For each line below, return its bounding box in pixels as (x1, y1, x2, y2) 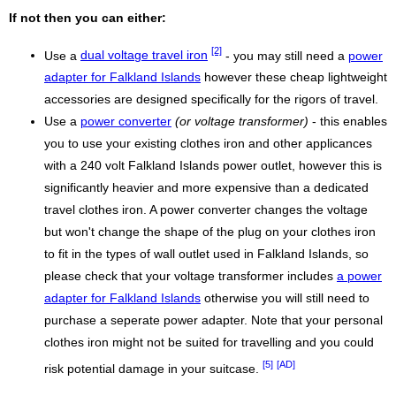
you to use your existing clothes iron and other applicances (44, 137, 372, 151)
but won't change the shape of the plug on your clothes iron (44, 225, 376, 240)
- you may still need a (222, 49, 348, 63)
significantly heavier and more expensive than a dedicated (44, 181, 369, 195)
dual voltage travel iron (80, 49, 208, 63)
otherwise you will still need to (201, 292, 369, 306)
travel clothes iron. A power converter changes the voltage (44, 203, 368, 217)
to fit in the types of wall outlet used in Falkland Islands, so (44, 247, 369, 262)
